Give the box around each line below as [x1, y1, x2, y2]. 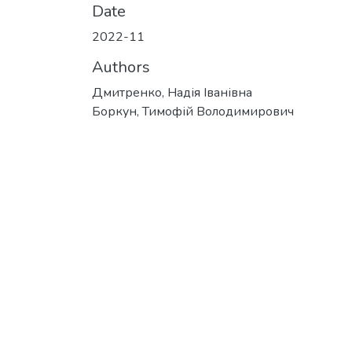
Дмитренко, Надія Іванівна [92, 84, 252, 101]
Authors [92, 57, 150, 78]
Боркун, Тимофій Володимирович [92, 103, 294, 120]
